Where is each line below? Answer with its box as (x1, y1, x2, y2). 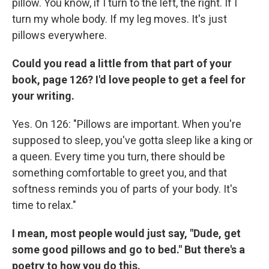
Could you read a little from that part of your (12, 57, 232, 70)
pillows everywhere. (12, 29, 107, 42)
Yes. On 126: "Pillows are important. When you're (12, 118, 241, 131)
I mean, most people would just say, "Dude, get (12, 227, 241, 240)
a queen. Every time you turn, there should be (12, 150, 225, 163)
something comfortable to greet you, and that (12, 166, 227, 180)
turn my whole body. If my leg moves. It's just (12, 13, 227, 26)
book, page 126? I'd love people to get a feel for (12, 73, 246, 86)
